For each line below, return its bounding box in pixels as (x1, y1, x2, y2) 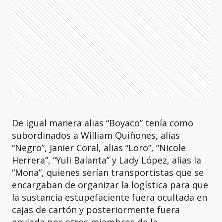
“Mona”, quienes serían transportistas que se (12, 166, 204, 178)
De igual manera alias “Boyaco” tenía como (12, 116, 193, 129)
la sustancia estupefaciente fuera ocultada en (12, 191, 207, 203)
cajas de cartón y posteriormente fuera (12, 203, 180, 216)
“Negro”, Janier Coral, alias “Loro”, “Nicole (12, 141, 186, 154)
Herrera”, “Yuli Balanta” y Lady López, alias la (12, 154, 201, 166)
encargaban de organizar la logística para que (12, 178, 208, 191)
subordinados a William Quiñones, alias (12, 129, 180, 141)
